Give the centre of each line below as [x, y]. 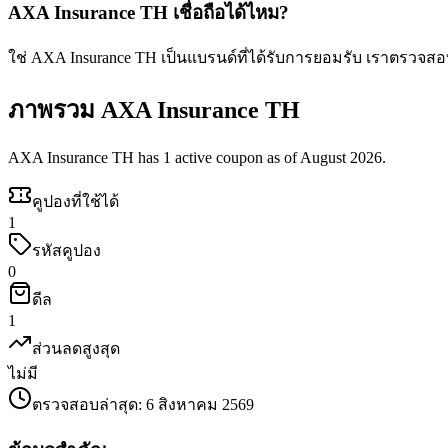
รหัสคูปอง [66, 251]
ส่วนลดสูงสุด [76, 349]
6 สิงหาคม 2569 [200, 405]
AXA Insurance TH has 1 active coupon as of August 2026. [197, 158]
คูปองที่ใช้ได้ [75, 202]
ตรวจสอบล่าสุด [85, 405]
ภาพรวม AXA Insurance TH [154, 110]
